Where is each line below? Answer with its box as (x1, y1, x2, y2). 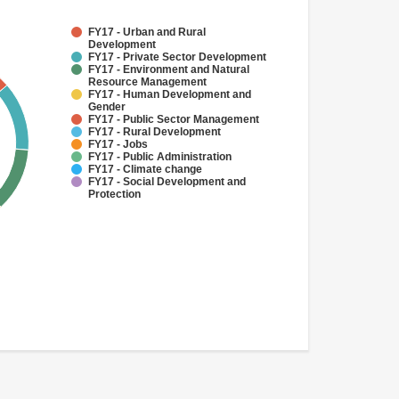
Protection (88, 188, 141, 200)
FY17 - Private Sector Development (88, 51, 266, 63)
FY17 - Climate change (88, 163, 202, 175)
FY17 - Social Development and (88, 175, 246, 188)
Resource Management (88, 76, 207, 88)
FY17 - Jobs (88, 138, 148, 151)
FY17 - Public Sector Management (88, 113, 259, 126)
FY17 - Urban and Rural (88, 26, 206, 38)
